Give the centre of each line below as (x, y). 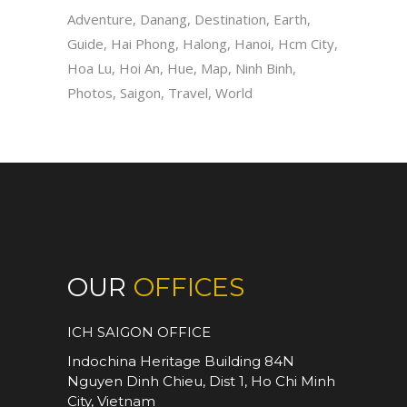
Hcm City (306, 44)
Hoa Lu (89, 69)
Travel (188, 93)
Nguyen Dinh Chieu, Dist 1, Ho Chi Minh (201, 382)
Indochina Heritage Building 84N (181, 362)
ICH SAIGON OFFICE (139, 333)
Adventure (100, 20)
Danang (164, 20)
